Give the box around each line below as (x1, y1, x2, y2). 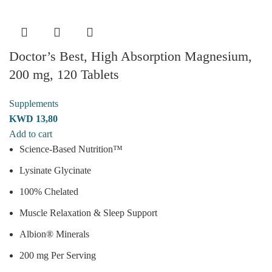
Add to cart (9, 128, 52, 139)
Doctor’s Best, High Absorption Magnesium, (9, 48, 252, 64)
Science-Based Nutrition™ (19, 143, 123, 154)
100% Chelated (19, 186, 78, 197)
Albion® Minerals (19, 228, 89, 239)
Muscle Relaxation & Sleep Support (19, 207, 157, 218)
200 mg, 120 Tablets (9, 66, 119, 82)
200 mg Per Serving (19, 250, 96, 260)
